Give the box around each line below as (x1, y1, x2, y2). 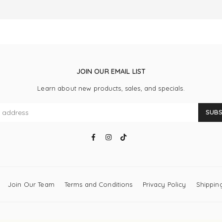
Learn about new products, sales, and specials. (37, 84, 185, 92)
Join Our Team (7, 180, 55, 188)
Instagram (111, 132, 144, 140)
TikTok (126, 132, 146, 140)
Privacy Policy (142, 180, 186, 188)
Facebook (97, 132, 129, 140)
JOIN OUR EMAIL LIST (76, 66, 146, 76)
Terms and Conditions (64, 180, 133, 188)
